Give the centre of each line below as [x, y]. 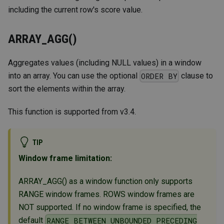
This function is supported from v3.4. [72, 111]
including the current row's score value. [75, 9]
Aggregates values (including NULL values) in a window [105, 62]
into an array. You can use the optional [74, 75]
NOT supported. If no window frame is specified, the [110, 207]
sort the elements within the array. [67, 88]
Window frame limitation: [65, 158]
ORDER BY [159, 76]
